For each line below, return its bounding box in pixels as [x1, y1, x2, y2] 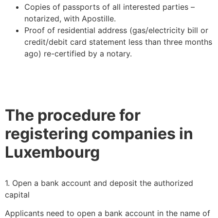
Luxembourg [5, 142, 100, 162]
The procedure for [5, 105, 141, 125]
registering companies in [5, 124, 193, 143]
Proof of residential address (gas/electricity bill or [24, 25, 208, 35]
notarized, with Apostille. [24, 13, 116, 23]
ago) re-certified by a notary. [24, 48, 132, 58]
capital [5, 189, 30, 200]
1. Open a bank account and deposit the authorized [5, 178, 193, 188]
